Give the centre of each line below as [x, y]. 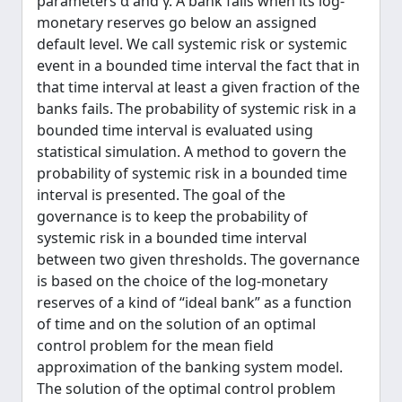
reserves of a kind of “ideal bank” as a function [194, 302]
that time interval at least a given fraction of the [198, 87]
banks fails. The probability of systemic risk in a [197, 109]
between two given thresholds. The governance [198, 259]
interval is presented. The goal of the [161, 195]
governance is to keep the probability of [172, 216]
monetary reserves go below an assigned [177, 22]
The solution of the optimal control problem [186, 389]
